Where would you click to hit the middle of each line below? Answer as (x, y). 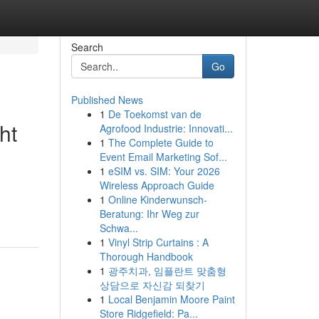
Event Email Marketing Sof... (163, 157)
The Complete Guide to (161, 142)
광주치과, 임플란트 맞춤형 (167, 271)
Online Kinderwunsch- (157, 199)
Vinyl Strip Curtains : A (158, 242)
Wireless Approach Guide (157, 185)
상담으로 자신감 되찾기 (152, 285)
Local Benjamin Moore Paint (171, 299)
